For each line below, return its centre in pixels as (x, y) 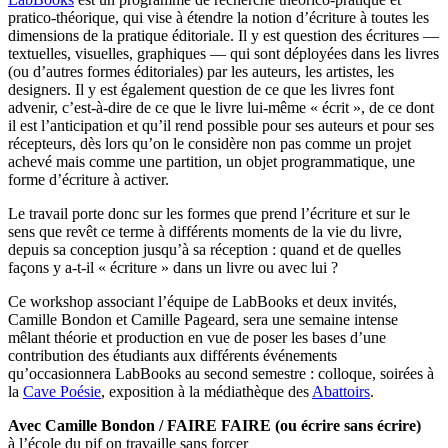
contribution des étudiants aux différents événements (172, 356)
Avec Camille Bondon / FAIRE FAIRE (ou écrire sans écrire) (214, 426)
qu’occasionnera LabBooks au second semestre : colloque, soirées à (221, 374)
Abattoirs (341, 392)
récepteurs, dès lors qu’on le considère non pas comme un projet (209, 144)
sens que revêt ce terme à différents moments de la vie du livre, (205, 232)
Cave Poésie (62, 392)
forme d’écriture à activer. (88, 180)
